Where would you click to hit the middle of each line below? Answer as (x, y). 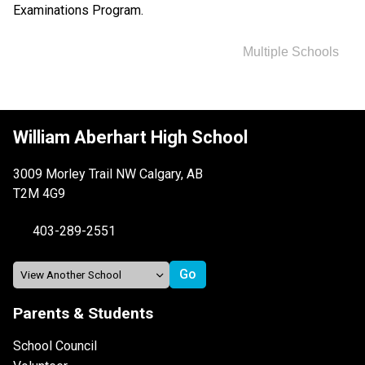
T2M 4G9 (39, 194)
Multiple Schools (291, 52)
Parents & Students (83, 314)
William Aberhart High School (130, 138)
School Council (55, 346)
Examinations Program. (78, 11)
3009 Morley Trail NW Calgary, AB (108, 174)
